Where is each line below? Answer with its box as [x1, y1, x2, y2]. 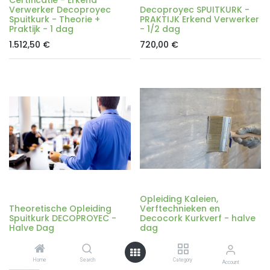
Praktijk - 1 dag [9, 22, 74, 35]
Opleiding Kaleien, [139, 193, 218, 205]
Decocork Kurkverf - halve [139, 212, 256, 224]
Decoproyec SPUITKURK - [139, 3, 250, 16]
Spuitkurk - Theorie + [9, 13, 100, 25]
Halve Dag [9, 222, 54, 234]
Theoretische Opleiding [9, 202, 111, 215]
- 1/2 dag [139, 22, 180, 35]
